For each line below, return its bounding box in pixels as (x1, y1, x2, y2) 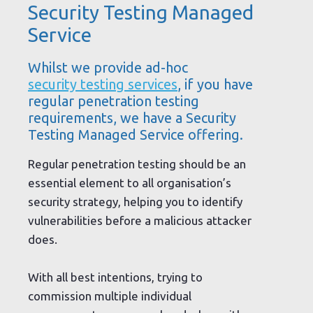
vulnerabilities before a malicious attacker (28, 213, 252, 227)
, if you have (177, 75, 253, 92)
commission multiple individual (28, 289, 191, 303)
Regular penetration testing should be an (28, 156, 246, 170)
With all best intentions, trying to (28, 270, 203, 284)
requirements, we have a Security (28, 109, 236, 126)
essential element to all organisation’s (28, 175, 231, 189)
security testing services (28, 75, 177, 92)
